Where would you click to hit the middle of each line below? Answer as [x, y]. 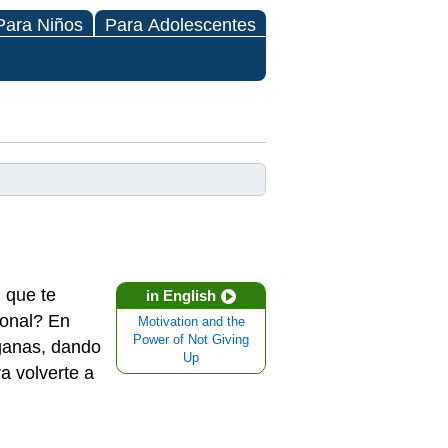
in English [181, 295]
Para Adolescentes [180, 25]
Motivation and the [191, 322]
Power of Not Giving [191, 340]
